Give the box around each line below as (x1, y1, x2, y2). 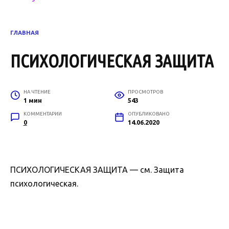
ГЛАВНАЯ (10, 29, 39, 36)
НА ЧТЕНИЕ (23, 89, 51, 95)
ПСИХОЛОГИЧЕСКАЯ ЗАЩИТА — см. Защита (10, 165, 184, 175)
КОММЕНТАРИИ (23, 111, 62, 117)
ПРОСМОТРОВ (127, 89, 163, 95)
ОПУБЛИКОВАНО (127, 111, 170, 117)
